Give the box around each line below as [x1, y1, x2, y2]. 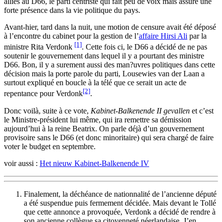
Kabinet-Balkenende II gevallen [91, 106, 190, 115]
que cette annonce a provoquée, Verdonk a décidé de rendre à [24, 207, 216, 216]
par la [187, 31, 207, 40]
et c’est [190, 106, 214, 115]
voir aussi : [4, 159, 40, 167]
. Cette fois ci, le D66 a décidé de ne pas [82, 43, 207, 52]
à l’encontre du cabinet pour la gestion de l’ [4, 31, 139, 40]
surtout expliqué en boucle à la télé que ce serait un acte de [4, 78, 186, 87]
